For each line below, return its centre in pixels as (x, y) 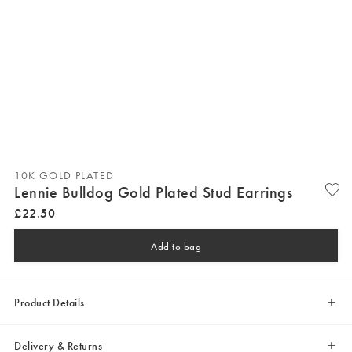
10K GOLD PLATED (64, 175)
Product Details (49, 303)
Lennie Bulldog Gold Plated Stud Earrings (154, 192)
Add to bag (176, 246)
